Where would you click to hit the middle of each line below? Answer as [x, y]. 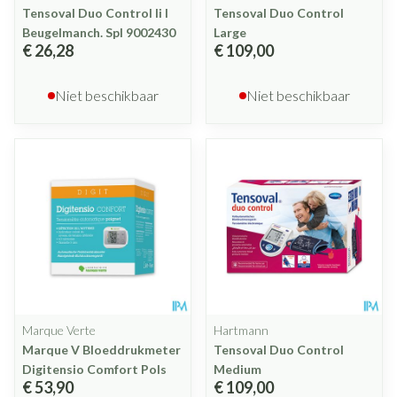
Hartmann [241, 330]
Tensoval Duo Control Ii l [95, 13]
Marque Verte [59, 330]
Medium [237, 369]
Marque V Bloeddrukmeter [101, 350]
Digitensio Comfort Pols [94, 369]
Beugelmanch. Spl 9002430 [99, 32]
